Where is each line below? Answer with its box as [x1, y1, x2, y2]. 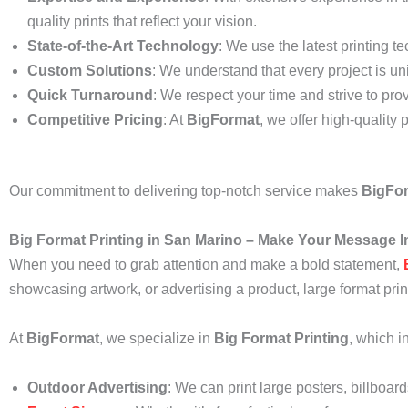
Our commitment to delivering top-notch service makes [9, 183, 362, 199]
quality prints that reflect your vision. [27, 14, 257, 29]
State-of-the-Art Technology [27, 38, 219, 54]
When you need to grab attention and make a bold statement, [9, 257, 403, 272]
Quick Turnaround [27, 87, 153, 103]
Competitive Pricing [27, 112, 163, 127]
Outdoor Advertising [27, 380, 168, 395]
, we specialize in [99, 331, 214, 346]
